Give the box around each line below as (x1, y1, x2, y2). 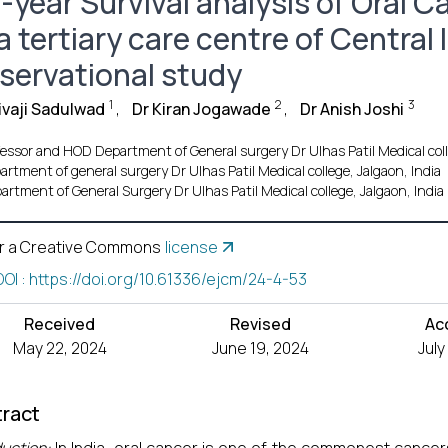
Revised (230, 313, 292, 335)
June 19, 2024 (212, 337, 310, 359)
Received (24, 313, 96, 335)
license (164, 236, 218, 258)
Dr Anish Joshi (299, 98, 404, 120)
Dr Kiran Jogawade (131, 98, 271, 120)
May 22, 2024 (12, 337, 107, 359)
